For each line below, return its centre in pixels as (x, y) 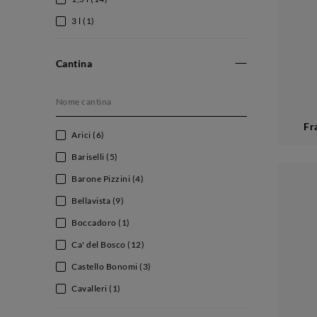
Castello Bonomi (106, 267)
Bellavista (92, 201)
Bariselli (89, 157)
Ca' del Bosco (100, 245)
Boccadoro (95, 223)
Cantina (74, 64)
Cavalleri (91, 289)
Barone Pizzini (102, 179)
